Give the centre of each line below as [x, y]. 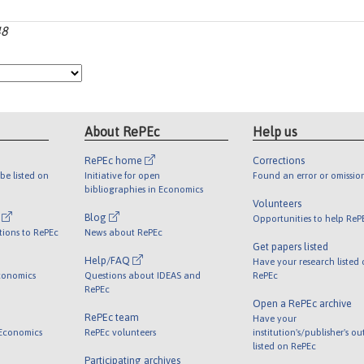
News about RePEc [124, 232]
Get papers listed [290, 246]
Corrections [278, 160]
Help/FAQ [109, 260]
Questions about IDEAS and [143, 275]
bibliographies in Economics [144, 188]
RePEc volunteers [121, 331]
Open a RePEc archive [302, 303]
